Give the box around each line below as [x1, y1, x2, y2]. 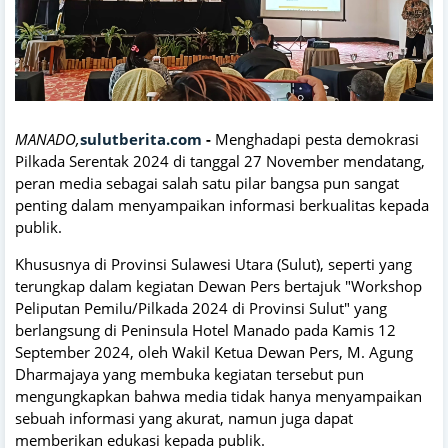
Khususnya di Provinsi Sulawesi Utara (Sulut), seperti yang [15, 253, 412, 274]
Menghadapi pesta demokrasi [215, 128, 419, 149]
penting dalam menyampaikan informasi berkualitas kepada [15, 194, 429, 215]
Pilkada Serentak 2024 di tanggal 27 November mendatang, [15, 150, 425, 171]
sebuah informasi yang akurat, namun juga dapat [15, 407, 353, 428]
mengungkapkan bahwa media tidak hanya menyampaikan [15, 385, 422, 406]
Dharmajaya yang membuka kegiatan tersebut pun [15, 363, 364, 384]
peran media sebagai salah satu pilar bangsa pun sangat [15, 172, 399, 193]
